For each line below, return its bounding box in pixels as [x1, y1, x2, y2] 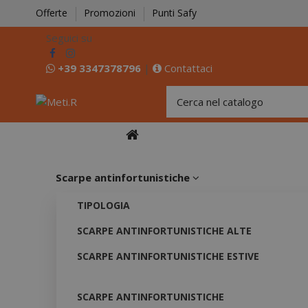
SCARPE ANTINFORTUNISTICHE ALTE [77, 223, 252, 237]
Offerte [36, 6, 70, 19]
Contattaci [162, 60, 212, 75]
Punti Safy [152, 6, 197, 19]
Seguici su [46, 30, 92, 45]
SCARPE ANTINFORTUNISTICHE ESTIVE [77, 249, 259, 263]
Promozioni [84, 6, 138, 19]
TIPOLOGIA [77, 198, 130, 212]
